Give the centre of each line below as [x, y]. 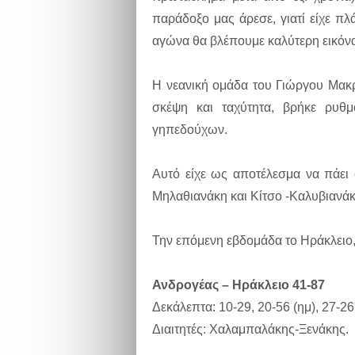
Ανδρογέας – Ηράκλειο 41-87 [239, 284]
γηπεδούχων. [190, 129]
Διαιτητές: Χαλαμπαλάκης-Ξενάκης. [250, 329]
